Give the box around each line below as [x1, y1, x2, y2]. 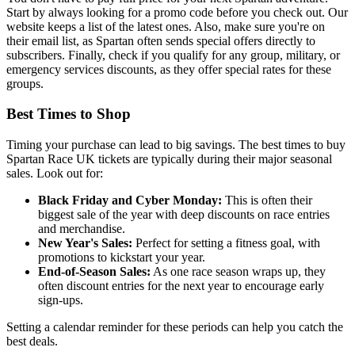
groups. [6, 76, 44, 90]
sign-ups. [38, 293, 83, 307]
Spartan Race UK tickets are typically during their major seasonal [6, 152, 332, 166]
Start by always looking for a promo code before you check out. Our [6, 5, 348, 19]
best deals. [6, 334, 58, 349]
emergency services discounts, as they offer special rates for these [6, 62, 331, 76]
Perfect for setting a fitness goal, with [132, 236, 320, 250]
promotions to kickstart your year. [38, 250, 205, 265]
